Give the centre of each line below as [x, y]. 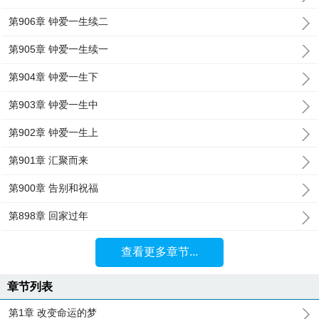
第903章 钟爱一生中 [54, 105]
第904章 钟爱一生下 [54, 77]
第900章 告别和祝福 [54, 188]
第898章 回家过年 [49, 216]
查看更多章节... [159, 252]
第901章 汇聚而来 [49, 160]
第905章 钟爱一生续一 [59, 49]
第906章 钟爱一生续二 [59, 21]
